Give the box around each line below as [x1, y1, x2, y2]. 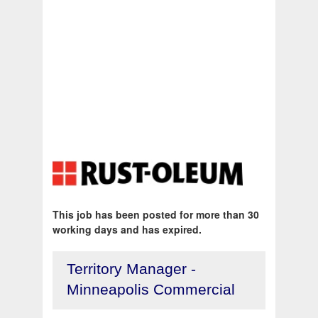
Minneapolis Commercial [67, 281, 235, 298]
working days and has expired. [53, 222, 202, 237]
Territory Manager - [67, 261, 196, 278]
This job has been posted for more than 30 [53, 207, 259, 222]
